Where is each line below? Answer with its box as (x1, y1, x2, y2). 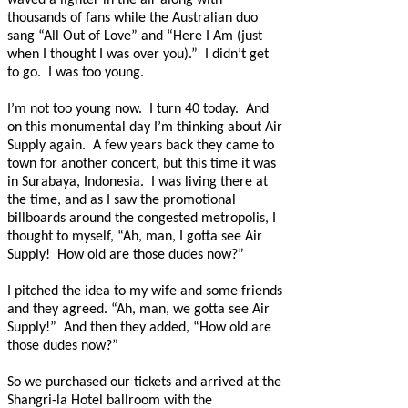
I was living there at (151, 175, 268, 190)
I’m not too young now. (7, 102, 142, 117)
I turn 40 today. (149, 102, 239, 117)
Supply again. (7, 138, 86, 154)
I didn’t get (205, 47, 269, 63)
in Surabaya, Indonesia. (7, 175, 144, 190)
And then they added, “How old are (64, 321, 271, 336)
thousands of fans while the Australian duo (7, 11, 258, 26)
